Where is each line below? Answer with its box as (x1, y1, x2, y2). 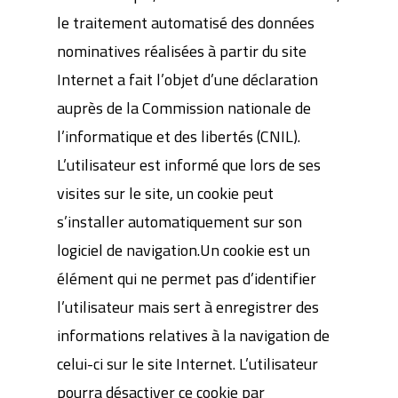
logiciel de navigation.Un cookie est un (57, 238, 311, 262)
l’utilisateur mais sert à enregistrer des (57, 295, 320, 319)
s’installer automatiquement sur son (57, 210, 303, 234)
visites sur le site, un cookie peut (57, 181, 275, 205)
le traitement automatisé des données (57, 11, 315, 35)
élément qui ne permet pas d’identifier (57, 267, 317, 291)
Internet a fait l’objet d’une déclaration (57, 68, 319, 92)
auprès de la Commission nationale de (57, 96, 312, 120)
